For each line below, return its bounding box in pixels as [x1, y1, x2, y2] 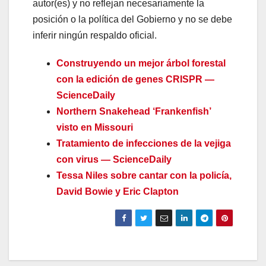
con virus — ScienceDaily [56, 154, 172, 164]
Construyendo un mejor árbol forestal [56, 58, 226, 68]
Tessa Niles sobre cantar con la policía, [56, 170, 232, 180]
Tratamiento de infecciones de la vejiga [56, 138, 231, 148]
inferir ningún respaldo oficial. [33, 30, 157, 40]
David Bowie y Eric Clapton [56, 186, 179, 197]
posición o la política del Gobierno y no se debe [33, 14, 232, 24]
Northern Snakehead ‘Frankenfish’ [56, 106, 211, 116]
